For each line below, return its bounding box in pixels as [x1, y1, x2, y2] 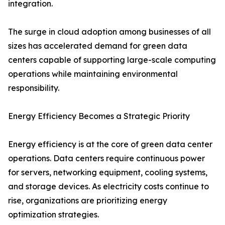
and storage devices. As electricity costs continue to [8, 181, 209, 192]
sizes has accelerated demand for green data [8, 41, 187, 51]
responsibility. [8, 83, 59, 93]
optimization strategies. [8, 209, 99, 220]
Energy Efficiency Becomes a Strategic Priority [8, 111, 190, 122]
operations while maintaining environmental [8, 69, 178, 79]
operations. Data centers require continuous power [8, 153, 205, 164]
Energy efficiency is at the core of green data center [8, 139, 212, 150]
